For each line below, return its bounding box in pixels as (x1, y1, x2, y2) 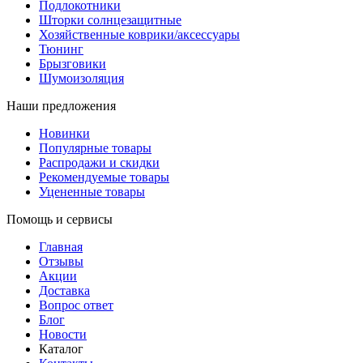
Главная (39, 240, 83, 254)
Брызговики (39, 57, 106, 71)
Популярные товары (39, 141, 152, 156)
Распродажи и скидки (39, 156, 160, 170)
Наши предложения (6, 99, 116, 113)
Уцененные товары (39, 185, 145, 199)
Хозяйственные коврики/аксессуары (39, 28, 240, 42)
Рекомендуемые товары (39, 170, 169, 185)
